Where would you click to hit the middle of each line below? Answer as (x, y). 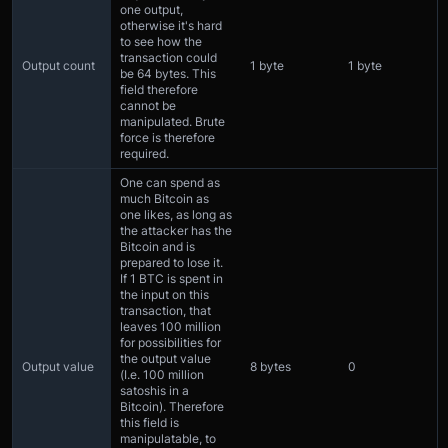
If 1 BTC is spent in (171, 279)
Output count (58, 66)
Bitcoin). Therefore (172, 407)
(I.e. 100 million (162, 375)
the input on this (164, 295)
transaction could (168, 58)
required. (144, 154)
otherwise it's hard (171, 26)
